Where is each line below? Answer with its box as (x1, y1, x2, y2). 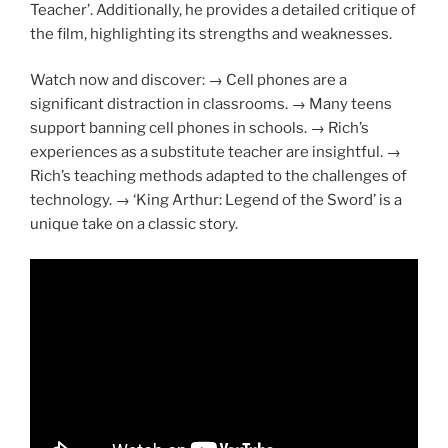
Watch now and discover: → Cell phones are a (30, 71, 347, 90)
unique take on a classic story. (30, 215, 238, 234)
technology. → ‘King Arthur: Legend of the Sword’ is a (30, 191, 402, 210)
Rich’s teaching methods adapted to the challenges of (30, 167, 407, 186)
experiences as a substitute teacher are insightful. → (30, 143, 401, 162)
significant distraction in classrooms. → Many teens (30, 95, 392, 114)
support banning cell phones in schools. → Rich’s (30, 119, 369, 138)
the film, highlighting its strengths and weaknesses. (30, 24, 392, 43)
